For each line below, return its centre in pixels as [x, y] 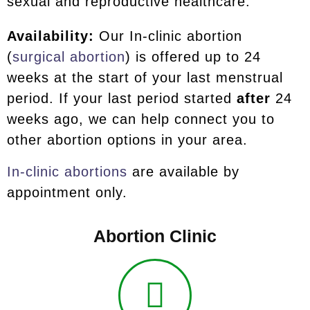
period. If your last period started [122, 98]
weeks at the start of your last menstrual [145, 77]
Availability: [51, 36]
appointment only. [67, 192]
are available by [183, 172]
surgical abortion [69, 57]
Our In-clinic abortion [168, 36]
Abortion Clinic [155, 236]
